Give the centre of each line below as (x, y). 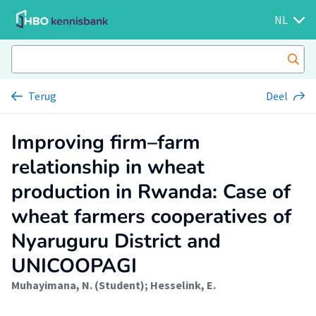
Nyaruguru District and (116, 241)
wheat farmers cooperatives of (151, 217)
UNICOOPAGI (74, 266)
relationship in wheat (108, 167)
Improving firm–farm (106, 142)
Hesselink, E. (183, 285)
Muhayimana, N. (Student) (78, 285)
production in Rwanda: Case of (151, 192)
